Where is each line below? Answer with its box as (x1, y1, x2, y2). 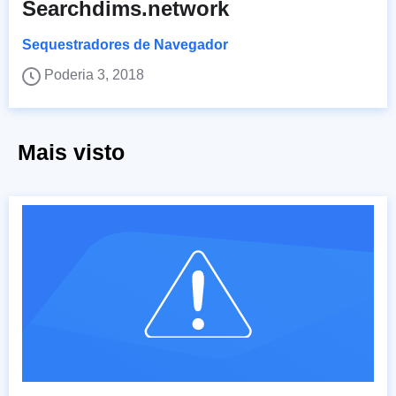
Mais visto (18, 140, 125, 165)
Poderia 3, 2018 (44, 67, 144, 83)
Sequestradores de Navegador (22, 37, 228, 53)
